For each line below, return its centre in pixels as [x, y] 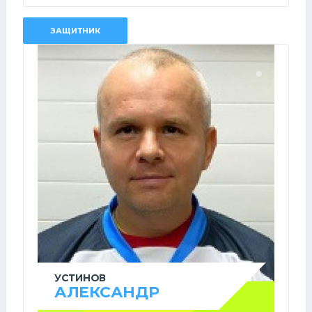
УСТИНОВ [80, 278]
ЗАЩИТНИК [75, 30]
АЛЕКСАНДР [107, 292]
